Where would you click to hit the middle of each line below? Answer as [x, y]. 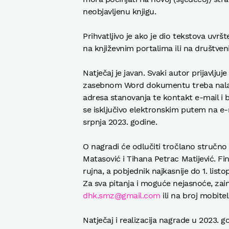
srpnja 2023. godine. [120, 122]
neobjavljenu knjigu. [120, 11]
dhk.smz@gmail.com [122, 195]
